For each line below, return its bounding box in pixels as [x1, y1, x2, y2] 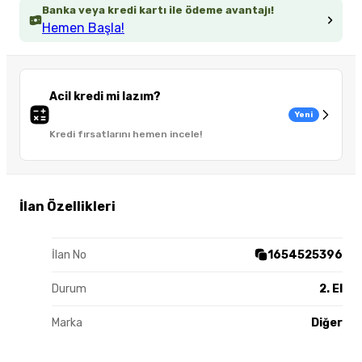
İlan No [52, 247, 86, 262]
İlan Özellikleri [19, 198, 116, 214]
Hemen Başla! [42, 20, 124, 36]
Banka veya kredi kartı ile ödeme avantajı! [42, 4, 274, 17]
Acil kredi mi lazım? [49, 90, 161, 104]
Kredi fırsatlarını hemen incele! [49, 128, 202, 141]
